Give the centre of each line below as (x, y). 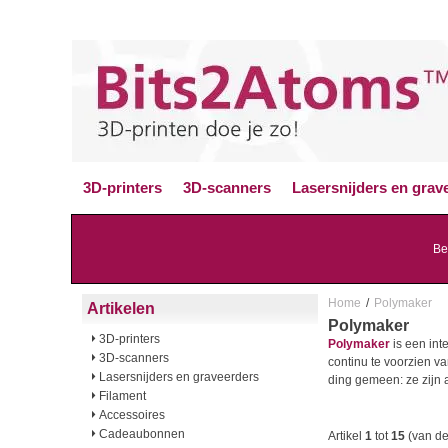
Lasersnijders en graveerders (179, 377)
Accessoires (132, 415)
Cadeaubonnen (142, 434)
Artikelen (121, 308)
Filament (122, 396)
